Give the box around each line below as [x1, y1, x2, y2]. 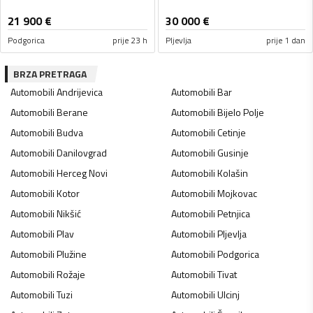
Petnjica [217, 206, 250, 221]
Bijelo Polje [217, 105, 264, 120]
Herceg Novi [57, 166, 108, 181]
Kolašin [217, 166, 248, 181]
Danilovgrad [57, 145, 107, 161]
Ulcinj [217, 287, 240, 303]
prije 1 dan [266, 34, 305, 48]
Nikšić [57, 206, 81, 221]
